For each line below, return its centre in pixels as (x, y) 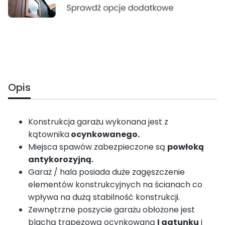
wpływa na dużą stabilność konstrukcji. (104, 197)
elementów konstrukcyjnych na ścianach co (115, 184)
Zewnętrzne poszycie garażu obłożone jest (111, 209)
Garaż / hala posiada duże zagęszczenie (106, 172)
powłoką (186, 147)
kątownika (49, 134)
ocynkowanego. (104, 134)
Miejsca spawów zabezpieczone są (98, 147)
